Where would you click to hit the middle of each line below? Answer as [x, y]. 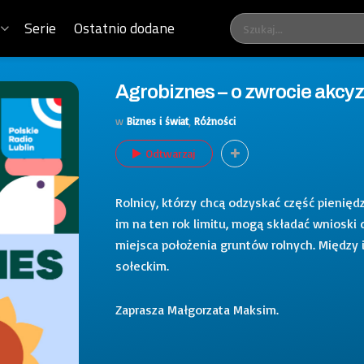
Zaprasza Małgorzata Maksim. [197, 309]
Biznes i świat [158, 121]
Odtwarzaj [171, 153]
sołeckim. [142, 265]
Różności [215, 121]
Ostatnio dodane [125, 28]
